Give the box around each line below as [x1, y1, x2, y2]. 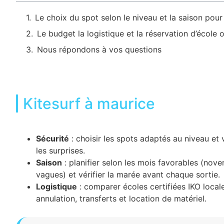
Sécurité [36, 133, 69, 143]
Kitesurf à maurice [23, 94, 155, 112]
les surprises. [36, 145, 85, 155]
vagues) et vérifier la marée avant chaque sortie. [36, 169, 220, 179]
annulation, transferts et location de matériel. [36, 193, 206, 203]
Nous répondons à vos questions [37, 44, 161, 54]
